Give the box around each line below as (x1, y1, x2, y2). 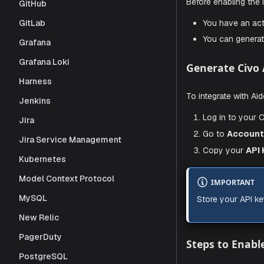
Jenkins (19, 95, 51, 106)
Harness (19, 75, 52, 87)
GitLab (19, 17, 45, 28)
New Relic (19, 212, 59, 223)
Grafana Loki (19, 56, 70, 67)
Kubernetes (19, 153, 66, 164)
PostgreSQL (19, 250, 68, 262)
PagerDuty (19, 231, 62, 242)
